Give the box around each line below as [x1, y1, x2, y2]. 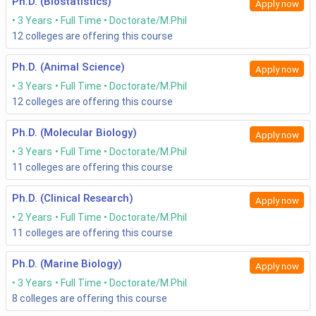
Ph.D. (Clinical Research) [12, 192, 133, 205]
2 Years [18, 212, 52, 224]
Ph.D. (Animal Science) [12, 61, 125, 74]
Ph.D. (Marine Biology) [12, 257, 122, 271]
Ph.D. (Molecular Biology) [12, 126, 137, 140]
